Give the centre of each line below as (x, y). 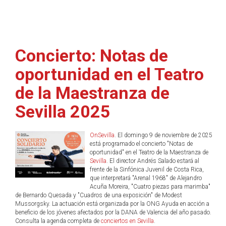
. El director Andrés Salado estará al (153, 161)
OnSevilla (102, 135)
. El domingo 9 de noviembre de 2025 (163, 135)
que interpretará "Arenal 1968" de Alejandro (146, 178)
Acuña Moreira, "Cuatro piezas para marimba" (150, 187)
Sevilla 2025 (63, 111)
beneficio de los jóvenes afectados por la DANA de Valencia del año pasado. (113, 212)
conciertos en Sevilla (127, 221)
